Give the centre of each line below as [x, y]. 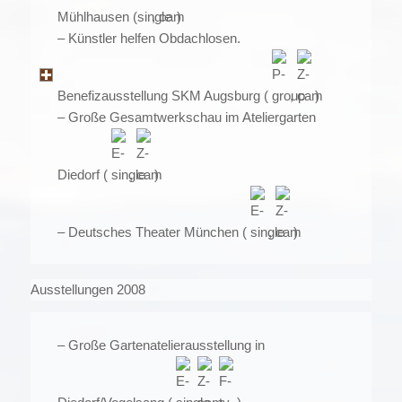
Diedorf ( [84, 174]
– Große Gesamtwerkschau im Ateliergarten [186, 117]
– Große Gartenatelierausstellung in [161, 345]
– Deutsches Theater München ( [153, 232]
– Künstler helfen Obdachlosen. [149, 38]
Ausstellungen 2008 [87, 290]
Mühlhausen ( [97, 16]
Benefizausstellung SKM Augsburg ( [164, 95]
